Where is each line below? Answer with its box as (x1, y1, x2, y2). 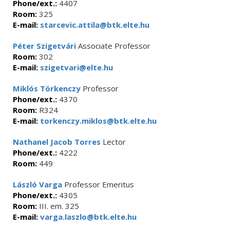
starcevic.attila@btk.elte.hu (38, 20, 149, 30)
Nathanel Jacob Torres (13, 137, 101, 147)
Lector (101, 137, 126, 147)
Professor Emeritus (62, 179, 134, 189)
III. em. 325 (37, 201, 79, 211)
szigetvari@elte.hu (38, 62, 113, 72)
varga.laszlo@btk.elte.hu (38, 212, 137, 222)
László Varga (13, 179, 62, 189)
